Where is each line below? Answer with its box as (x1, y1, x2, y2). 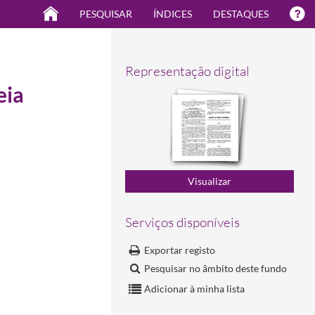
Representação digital (125, 63, 250, 80)
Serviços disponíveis (125, 213, 240, 231)
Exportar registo (144, 243, 215, 256)
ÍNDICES (153, 8, 192, 20)
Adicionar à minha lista (144, 282, 245, 295)
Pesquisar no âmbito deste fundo (144, 262, 287, 274)
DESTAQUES (213, 8, 269, 20)
